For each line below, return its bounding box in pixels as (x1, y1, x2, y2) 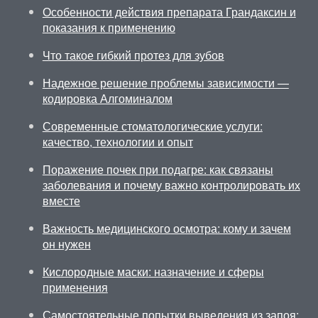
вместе (42, 192, 80, 209)
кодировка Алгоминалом (42, 90, 172, 106)
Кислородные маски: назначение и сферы (42, 263, 264, 280)
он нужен (42, 236, 91, 252)
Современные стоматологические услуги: (42, 118, 263, 134)
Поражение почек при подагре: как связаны (42, 161, 273, 177)
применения (42, 279, 108, 295)
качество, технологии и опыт (42, 133, 193, 150)
